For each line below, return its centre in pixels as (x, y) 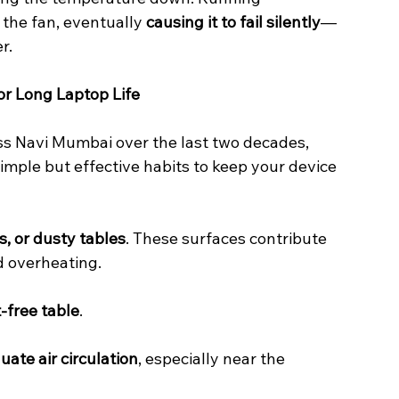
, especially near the (213, 359)
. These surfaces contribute (228, 239)
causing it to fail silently (233, 22)
